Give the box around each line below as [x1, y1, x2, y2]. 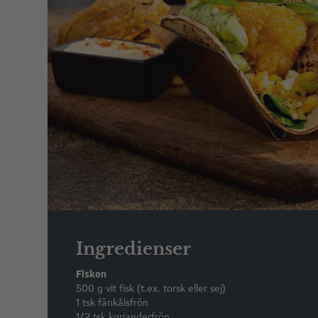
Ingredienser [76, 238, 192, 259]
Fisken [76, 268, 107, 280]
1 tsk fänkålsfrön [76, 296, 149, 309]
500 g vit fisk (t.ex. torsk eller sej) [76, 282, 226, 295]
